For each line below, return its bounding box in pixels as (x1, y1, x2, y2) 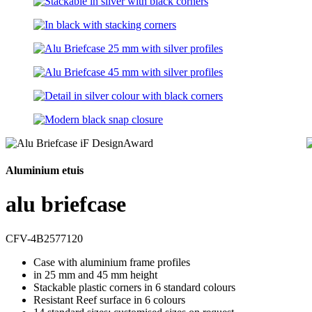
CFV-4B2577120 (6, 232, 83, 244)
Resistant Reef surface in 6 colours (33, 293, 185, 306)
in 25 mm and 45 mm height (33, 268, 157, 281)
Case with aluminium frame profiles (33, 256, 190, 268)
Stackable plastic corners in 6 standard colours (33, 281, 235, 293)
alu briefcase (6, 192, 126, 217)
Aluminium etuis (6, 164, 84, 176)
